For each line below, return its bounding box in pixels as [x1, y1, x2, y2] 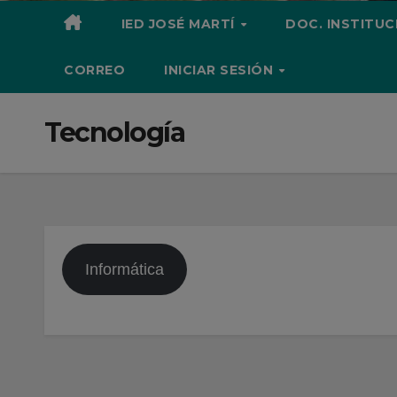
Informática [84, 261, 164, 278]
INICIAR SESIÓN [164, 62, 277, 78]
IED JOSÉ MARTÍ [121, 16, 238, 32]
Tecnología [44, 116, 184, 149]
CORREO [64, 62, 125, 78]
